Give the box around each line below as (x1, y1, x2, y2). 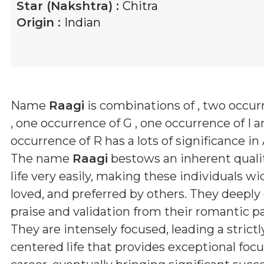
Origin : (16, 15, 64, 29)
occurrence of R (11, 133, 102, 148)
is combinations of (84, 98, 197, 113)
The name (11, 151, 72, 166)
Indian (64, 15, 101, 29)
